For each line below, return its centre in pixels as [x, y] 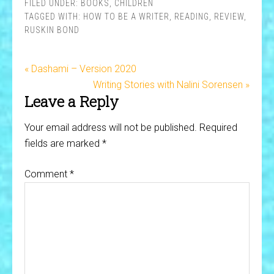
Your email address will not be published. [111, 128]
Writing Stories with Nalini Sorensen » [171, 85]
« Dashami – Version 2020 [80, 69]
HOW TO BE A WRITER [126, 17]
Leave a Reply [72, 102]
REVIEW [229, 17]
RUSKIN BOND [52, 30]
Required [218, 128]
